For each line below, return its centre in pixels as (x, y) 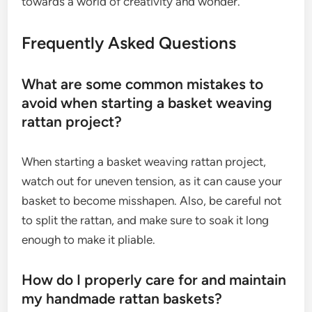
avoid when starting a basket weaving (147, 103)
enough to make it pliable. (89, 240)
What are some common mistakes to (143, 84)
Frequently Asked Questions (129, 43)
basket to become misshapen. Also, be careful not (152, 201)
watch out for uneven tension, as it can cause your (152, 181)
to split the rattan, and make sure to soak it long (146, 220)
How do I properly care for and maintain (154, 280)
